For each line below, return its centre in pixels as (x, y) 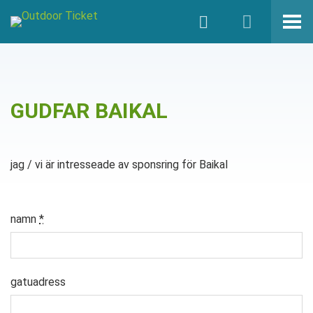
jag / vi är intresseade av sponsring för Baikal (119, 165)
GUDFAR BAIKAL (89, 111)
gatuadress (38, 282)
